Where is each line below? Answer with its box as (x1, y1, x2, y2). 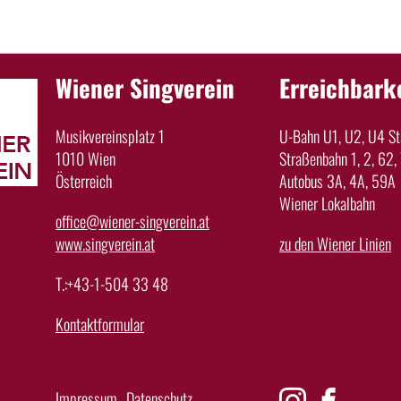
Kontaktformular (55, 311, 144, 336)
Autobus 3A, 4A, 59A (279, 168, 396, 192)
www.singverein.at (55, 231, 155, 255)
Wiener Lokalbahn (279, 191, 375, 215)
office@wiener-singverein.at (55, 209, 209, 233)
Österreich (55, 168, 112, 192)
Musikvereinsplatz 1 (55, 124, 165, 148)
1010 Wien (55, 146, 115, 170)
